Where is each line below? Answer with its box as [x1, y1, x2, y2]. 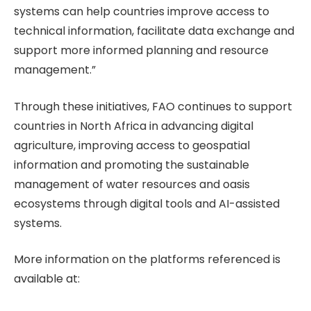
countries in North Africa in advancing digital [14, 117, 253, 134]
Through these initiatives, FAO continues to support [14, 98, 292, 115]
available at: [14, 271, 80, 287]
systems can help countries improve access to [14, 3, 269, 20]
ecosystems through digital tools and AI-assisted [14, 195, 280, 212]
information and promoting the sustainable [14, 156, 249, 173]
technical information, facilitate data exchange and [14, 23, 294, 40]
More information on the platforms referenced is [14, 251, 280, 268]
